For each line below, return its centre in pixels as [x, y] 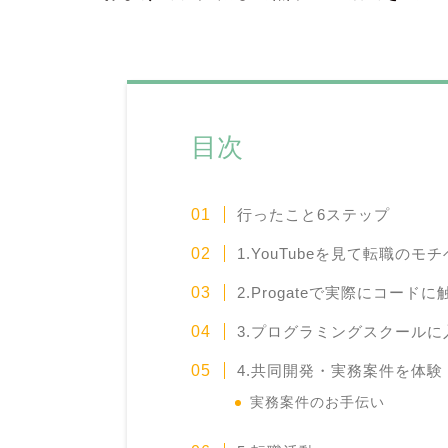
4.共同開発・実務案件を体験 [339, 370]
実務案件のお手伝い [318, 402]
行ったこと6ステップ [313, 214]
